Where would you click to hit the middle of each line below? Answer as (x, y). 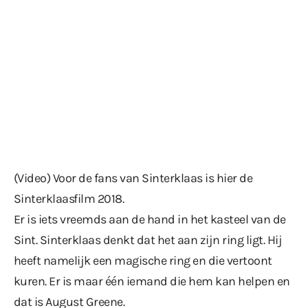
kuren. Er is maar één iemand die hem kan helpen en (152, 281)
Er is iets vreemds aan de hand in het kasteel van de (150, 219)
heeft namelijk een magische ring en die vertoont (143, 260)
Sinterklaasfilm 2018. (69, 198)
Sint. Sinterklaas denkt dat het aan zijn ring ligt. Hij (148, 240)
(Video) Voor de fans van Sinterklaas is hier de (133, 178)
